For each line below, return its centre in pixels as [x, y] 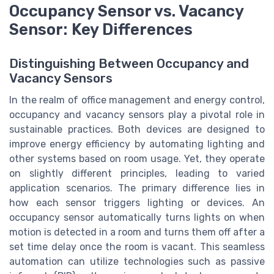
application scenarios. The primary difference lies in [137, 188]
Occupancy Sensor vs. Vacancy [126, 11]
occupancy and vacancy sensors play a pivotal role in [137, 114]
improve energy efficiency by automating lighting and [137, 144]
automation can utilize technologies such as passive [137, 261]
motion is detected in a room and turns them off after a [137, 232]
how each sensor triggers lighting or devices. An [137, 202]
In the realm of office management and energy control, [137, 100]
